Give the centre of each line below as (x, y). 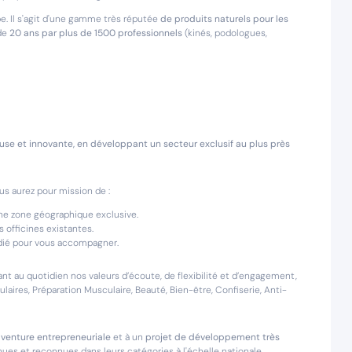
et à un (129, 337)
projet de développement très (213, 337)
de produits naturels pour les (224, 19)
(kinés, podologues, (225, 33)
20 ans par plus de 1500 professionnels (96, 33)
